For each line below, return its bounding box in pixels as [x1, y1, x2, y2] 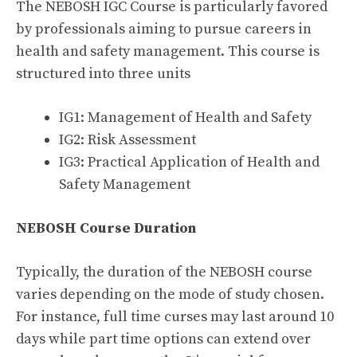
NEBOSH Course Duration [16, 219, 196, 237]
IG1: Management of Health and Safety [59, 108, 312, 127]
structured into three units [16, 65, 190, 83]
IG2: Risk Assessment [59, 131, 196, 149]
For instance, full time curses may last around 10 [16, 308, 334, 326]
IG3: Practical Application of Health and [59, 153, 320, 171]
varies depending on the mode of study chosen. [16, 285, 324, 304]
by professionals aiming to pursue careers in [16, 20, 312, 38]
